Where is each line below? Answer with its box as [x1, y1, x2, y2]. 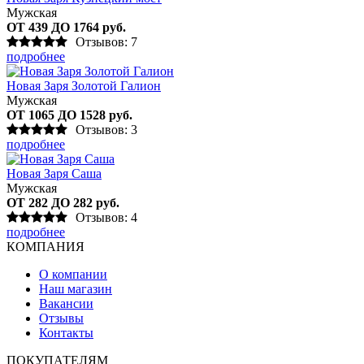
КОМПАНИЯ [6, 239, 84, 253]
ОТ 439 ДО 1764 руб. [6, 19, 126, 34]
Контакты [39, 325, 93, 340]
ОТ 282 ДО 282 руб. [6, 195, 119, 210]
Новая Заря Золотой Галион [6, 78, 161, 93]
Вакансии [39, 296, 93, 310]
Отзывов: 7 [76, 34, 137, 49]
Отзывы [39, 310, 84, 325]
